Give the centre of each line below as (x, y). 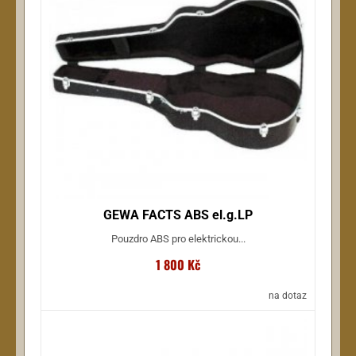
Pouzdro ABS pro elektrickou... (178, 238)
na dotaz (288, 295)
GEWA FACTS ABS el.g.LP (178, 215)
